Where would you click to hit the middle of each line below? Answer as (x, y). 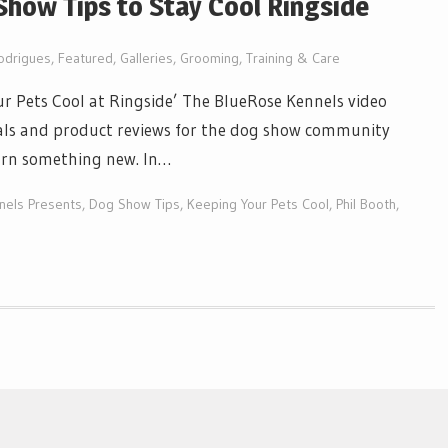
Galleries (146, 57)
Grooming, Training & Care (260, 57)
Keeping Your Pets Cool (258, 203)
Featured (85, 57)
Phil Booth (366, 203)
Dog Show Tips (134, 203)
